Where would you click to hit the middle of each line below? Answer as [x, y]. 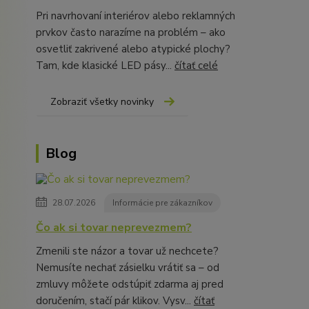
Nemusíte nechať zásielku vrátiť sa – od [128, 268]
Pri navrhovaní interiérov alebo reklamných [136, 16]
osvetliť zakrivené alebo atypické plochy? [133, 49]
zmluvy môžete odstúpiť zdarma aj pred [130, 285]
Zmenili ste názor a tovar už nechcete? [127, 251]
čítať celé [196, 66]
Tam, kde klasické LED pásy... [105, 66]
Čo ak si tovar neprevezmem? [114, 228]
